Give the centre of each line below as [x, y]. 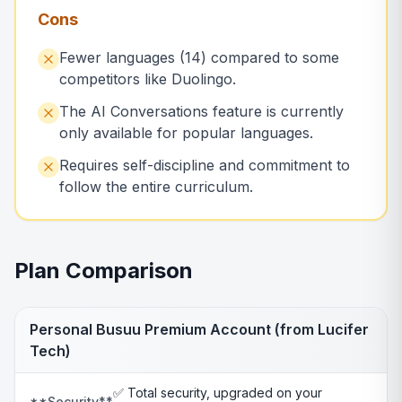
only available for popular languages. [186, 133]
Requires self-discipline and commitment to [205, 165]
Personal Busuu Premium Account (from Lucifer [199, 329]
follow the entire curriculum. [156, 187]
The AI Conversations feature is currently [201, 111]
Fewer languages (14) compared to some [199, 57]
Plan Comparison [104, 271]
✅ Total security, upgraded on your [218, 393]
